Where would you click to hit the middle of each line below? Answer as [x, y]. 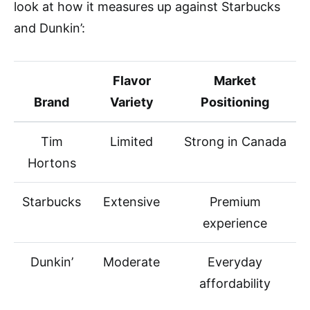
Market [235, 81]
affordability [235, 284]
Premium [235, 202]
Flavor [131, 81]
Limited [131, 142]
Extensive [131, 202]
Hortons [52, 163]
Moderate [131, 262]
